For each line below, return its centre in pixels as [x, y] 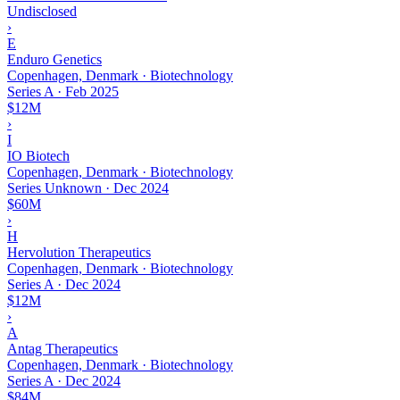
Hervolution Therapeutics [79, 252]
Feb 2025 [92, 91]
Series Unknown [54, 187]
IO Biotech [38, 155]
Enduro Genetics [54, 59]
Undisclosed [42, 11]
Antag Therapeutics [62, 348]
